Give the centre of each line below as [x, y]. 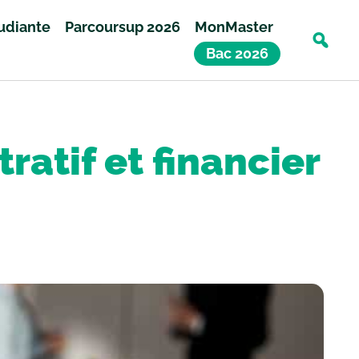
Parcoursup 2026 [123, 26]
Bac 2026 [238, 53]
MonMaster [234, 26]
